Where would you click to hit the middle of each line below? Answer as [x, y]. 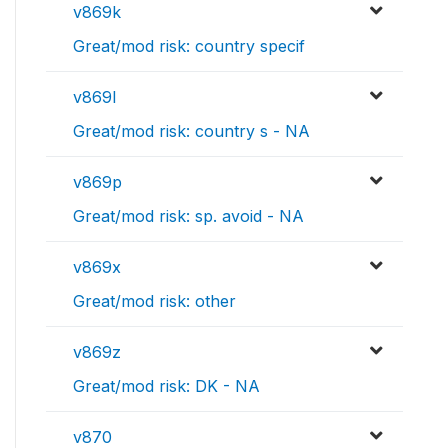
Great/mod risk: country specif [189, 46]
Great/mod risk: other [154, 301]
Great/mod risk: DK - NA [166, 386]
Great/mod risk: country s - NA [191, 131]
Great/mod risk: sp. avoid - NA [188, 216]
